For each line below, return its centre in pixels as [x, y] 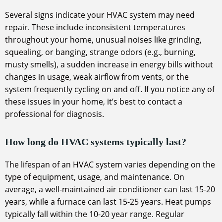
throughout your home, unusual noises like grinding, [103, 40]
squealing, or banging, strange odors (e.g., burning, [100, 52]
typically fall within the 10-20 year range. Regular [95, 214]
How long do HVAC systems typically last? [96, 142]
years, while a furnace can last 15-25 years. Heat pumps [108, 202]
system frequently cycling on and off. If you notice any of [110, 89]
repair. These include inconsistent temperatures [95, 28]
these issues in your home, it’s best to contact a [94, 102]
